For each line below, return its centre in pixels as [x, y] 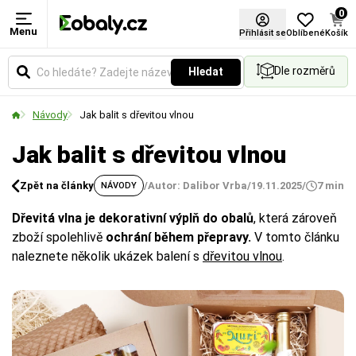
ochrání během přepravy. [178, 237]
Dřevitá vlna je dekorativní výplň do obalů [133, 218]
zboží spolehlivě [59, 237]
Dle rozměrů [305, 71]
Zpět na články [57, 186]
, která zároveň [295, 218]
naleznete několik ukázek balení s [107, 256]
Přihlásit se [263, 33]
